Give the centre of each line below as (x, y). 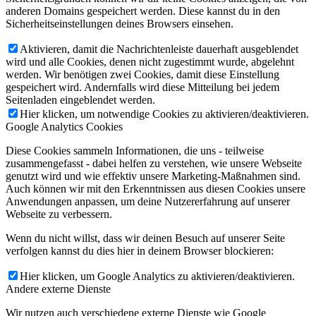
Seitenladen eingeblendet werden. (80, 99)
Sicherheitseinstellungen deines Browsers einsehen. (120, 23)
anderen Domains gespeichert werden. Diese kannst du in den (143, 11)
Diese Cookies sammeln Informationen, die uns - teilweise (135, 150)
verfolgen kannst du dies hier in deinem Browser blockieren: (140, 250)
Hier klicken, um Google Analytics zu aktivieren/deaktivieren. (157, 276)
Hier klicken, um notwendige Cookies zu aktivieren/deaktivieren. (164, 114)
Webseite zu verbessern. (59, 214)
